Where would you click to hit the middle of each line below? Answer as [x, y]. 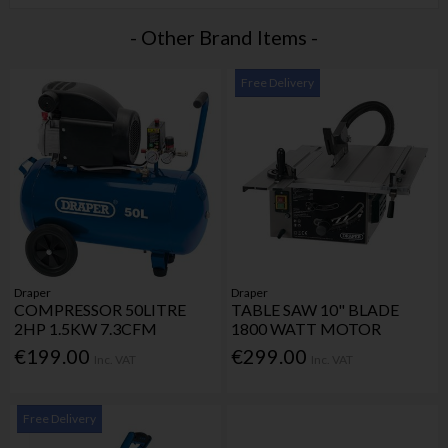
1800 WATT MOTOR [306, 329]
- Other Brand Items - [223, 36]
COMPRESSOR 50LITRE [100, 310]
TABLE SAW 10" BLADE [315, 310]
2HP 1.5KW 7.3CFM [86, 329]
